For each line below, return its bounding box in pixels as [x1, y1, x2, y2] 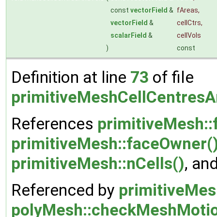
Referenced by [11, 181, 119, 200]
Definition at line [11, 68, 130, 87]
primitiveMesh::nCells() [11, 154, 185, 173]
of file [149, 68, 194, 87]
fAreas [177, 6, 198, 15]
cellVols [177, 31, 201, 40]
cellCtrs [177, 19, 201, 27]
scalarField [110, 31, 147, 40]
